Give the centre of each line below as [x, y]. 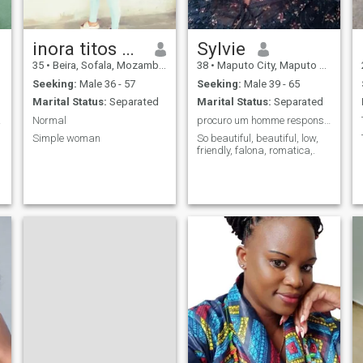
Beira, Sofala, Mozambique [104, 66]
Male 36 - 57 [106, 83]
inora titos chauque [128, 49]
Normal [49, 120]
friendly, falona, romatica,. [256, 151]
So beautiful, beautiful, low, [257, 139]
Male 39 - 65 [270, 83]
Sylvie [221, 49]
